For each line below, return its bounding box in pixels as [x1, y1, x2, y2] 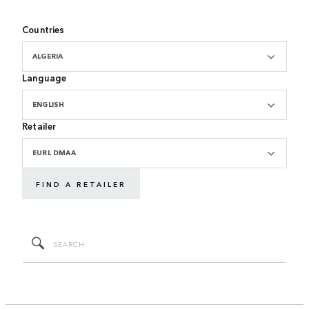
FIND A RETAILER [36, 179, 126, 189]
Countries [22, 23, 65, 37]
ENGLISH [32, 99, 65, 110]
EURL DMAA [32, 148, 76, 158]
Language [22, 71, 67, 85]
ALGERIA [32, 51, 63, 61]
